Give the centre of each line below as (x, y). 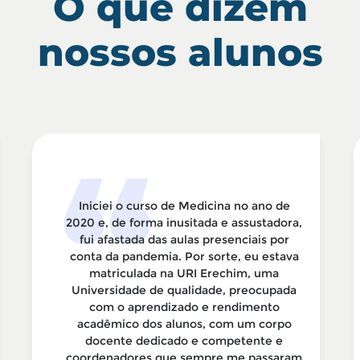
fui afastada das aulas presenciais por (184, 239)
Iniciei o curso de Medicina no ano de (184, 206)
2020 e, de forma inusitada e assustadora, (184, 223)
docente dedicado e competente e (184, 341)
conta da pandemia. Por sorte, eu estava (184, 256)
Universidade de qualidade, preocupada (184, 290)
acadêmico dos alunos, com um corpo (184, 324)
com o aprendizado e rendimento (184, 307)
